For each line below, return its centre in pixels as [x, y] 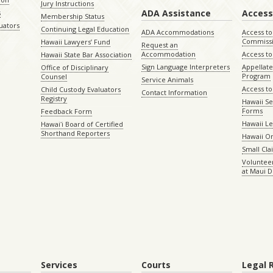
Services [59, 265]
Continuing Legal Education [85, 29]
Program [257, 76]
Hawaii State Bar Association [86, 55]
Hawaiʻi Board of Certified [82, 124]
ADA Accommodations [177, 32]
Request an [159, 45]
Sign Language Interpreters [185, 67]
